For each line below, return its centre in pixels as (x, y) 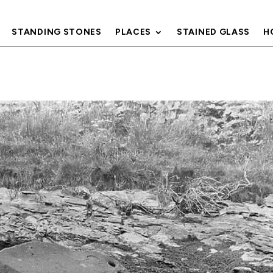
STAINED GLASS (214, 32)
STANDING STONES (57, 32)
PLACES (133, 32)
